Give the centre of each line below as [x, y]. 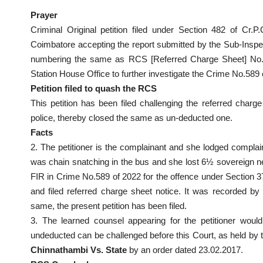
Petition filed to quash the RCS [94, 88]
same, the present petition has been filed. [109, 205]
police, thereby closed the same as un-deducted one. [131, 117]
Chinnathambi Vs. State [79, 249]
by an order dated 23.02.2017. [185, 249]
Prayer [44, 15]
